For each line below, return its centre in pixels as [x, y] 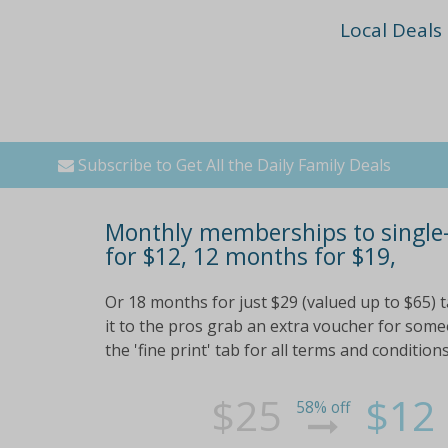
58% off [323, 407]
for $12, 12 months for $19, [250, 255]
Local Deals [391, 30]
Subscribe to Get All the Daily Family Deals [232, 164]
